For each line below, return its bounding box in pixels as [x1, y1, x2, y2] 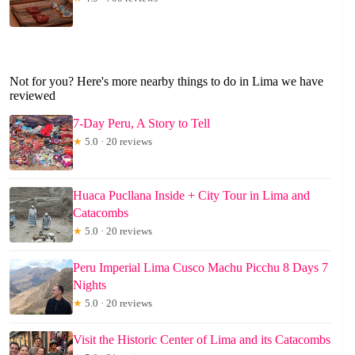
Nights [73, 277, 106, 292]
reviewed [10, 89, 55, 102]
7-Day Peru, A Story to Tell [73, 116, 210, 130]
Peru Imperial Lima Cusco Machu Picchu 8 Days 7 [73, 260, 328, 274]
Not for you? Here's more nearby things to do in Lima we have [10, 74, 323, 88]
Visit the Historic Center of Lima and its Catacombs [73, 332, 330, 346]
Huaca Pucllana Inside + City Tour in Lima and [73, 188, 310, 202]
